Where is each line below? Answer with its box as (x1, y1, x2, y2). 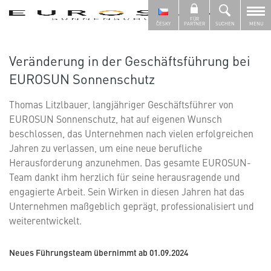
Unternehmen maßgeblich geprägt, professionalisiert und (9, 199, 254, 212)
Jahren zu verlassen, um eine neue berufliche (9, 141, 202, 154)
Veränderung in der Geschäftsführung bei (9, 51, 250, 70)
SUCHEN (215, 20, 235, 27)
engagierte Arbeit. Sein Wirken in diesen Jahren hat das (9, 184, 244, 198)
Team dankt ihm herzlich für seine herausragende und (9, 170, 240, 183)
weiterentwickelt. (9, 214, 82, 227)
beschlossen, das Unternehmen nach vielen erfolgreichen (9, 126, 253, 140)
